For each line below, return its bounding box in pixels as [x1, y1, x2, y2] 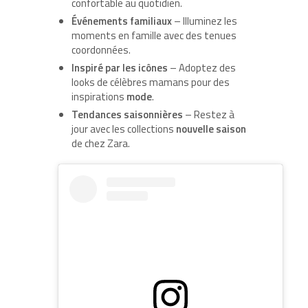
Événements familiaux [71, 12, 172, 29]
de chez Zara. [71, 135, 130, 151]
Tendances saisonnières [71, 106, 183, 122]
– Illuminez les [172, 12, 237, 29]
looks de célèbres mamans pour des [71, 74, 230, 90]
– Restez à [183, 106, 234, 122]
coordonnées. [71, 41, 131, 58]
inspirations [71, 88, 126, 104]
